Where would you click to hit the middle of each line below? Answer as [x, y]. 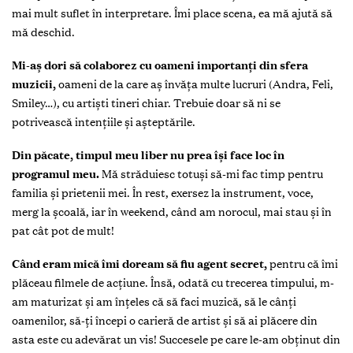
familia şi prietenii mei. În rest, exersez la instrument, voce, [163, 193]
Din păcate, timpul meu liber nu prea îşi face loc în [148, 155]
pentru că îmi [303, 264]
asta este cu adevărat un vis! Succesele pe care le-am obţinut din [176, 339]
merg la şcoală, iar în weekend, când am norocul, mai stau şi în [172, 212]
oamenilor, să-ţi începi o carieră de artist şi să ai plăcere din [165, 320]
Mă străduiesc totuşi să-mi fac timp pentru [211, 174]
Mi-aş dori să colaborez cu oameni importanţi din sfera [160, 65]
